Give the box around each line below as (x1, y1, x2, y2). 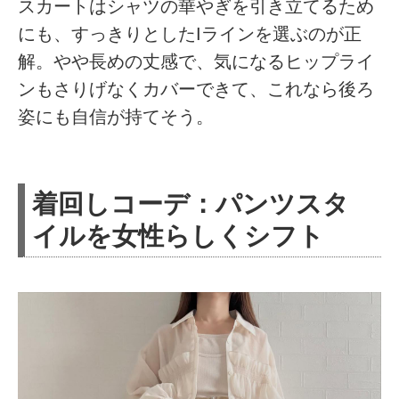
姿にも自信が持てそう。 (18, 107, 215, 127)
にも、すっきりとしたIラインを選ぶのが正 (18, 24, 362, 45)
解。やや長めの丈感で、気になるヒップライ (18, 52, 375, 72)
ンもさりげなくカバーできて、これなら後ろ (18, 79, 375, 100)
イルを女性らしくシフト (32, 221, 325, 251)
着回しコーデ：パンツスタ (32, 189, 350, 219)
